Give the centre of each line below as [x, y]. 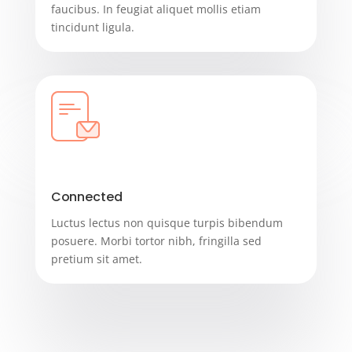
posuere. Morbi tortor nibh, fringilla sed [156, 240]
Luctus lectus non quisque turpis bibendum [167, 222]
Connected [86, 196]
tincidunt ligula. [92, 27]
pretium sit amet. [96, 258]
